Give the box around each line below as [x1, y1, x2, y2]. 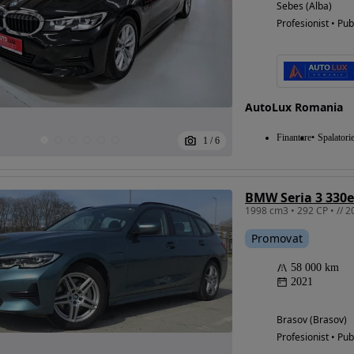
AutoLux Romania [244, 100, 343, 115]
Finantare [276, 132, 311, 143]
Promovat [250, 231, 303, 246]
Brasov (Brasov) [276, 313, 347, 326]
